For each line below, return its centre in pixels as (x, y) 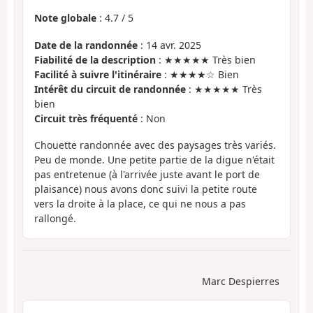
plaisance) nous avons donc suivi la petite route (146, 189)
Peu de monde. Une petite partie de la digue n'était (154, 160)
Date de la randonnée (86, 45)
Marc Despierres (241, 281)
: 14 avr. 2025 (169, 45)
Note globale (65, 18)
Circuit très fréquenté (86, 118)
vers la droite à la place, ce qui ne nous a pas (140, 204)
